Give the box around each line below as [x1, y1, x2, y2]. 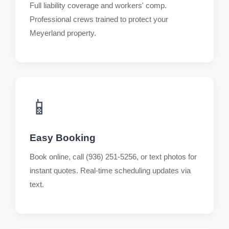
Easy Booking [30, 132, 96, 143]
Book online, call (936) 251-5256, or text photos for [30, 152, 197, 161]
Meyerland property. [30, 28, 96, 37]
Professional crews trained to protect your [30, 14, 168, 24]
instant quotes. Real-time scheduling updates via [30, 166, 191, 175]
